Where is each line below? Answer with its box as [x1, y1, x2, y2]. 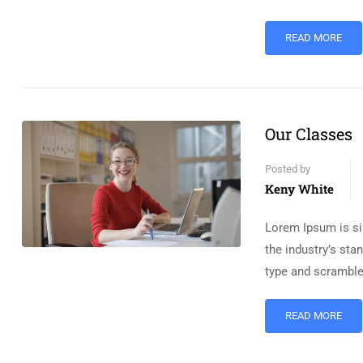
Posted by [265, 163, 310, 175]
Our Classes [265, 123, 352, 144]
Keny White [265, 181, 334, 197]
